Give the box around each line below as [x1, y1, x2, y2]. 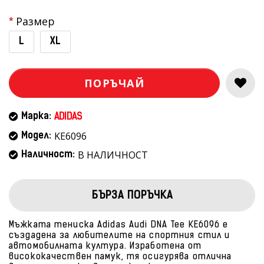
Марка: [21, 112, 51, 121]
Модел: [21, 131, 51, 141]
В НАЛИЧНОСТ [78, 148, 148, 161]
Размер [16, 14, 55, 28]
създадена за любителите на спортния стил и [9, 232, 230, 240]
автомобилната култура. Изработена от [9, 242, 202, 251]
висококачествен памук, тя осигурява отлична [9, 253, 232, 262]
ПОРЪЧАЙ [84, 76, 144, 90]
